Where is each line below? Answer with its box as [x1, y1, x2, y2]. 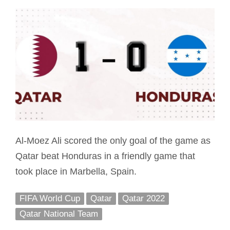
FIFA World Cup [19, 193, 80, 203]
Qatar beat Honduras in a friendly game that [15, 150, 195, 161]
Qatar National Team [19, 208, 98, 219]
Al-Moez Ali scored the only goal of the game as [15, 135, 210, 146]
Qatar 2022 [122, 193, 165, 203]
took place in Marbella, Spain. [15, 166, 137, 177]
